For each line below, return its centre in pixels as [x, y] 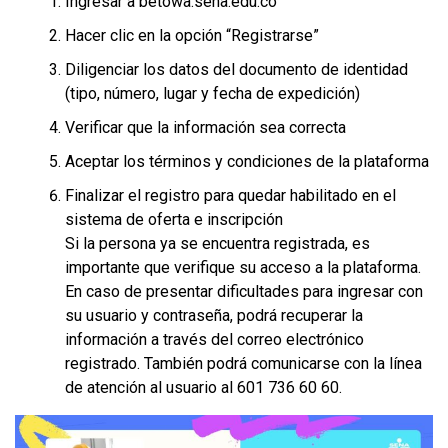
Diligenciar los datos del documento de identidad [236, 70]
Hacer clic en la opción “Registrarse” [192, 36]
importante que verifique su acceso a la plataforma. [243, 268]
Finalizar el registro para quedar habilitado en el [230, 196]
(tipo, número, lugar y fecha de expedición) [212, 94]
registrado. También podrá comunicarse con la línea [243, 364]
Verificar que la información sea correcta [205, 128]
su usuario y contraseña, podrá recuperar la [214, 316]
